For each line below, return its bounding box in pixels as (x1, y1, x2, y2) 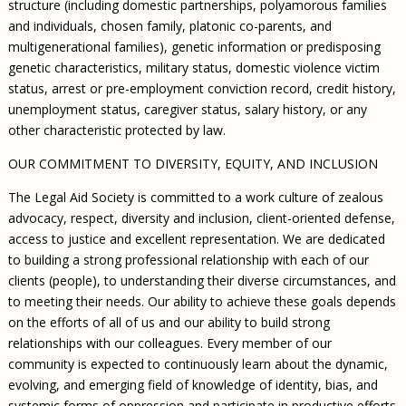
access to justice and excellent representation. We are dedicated (7, 229, 385, 247)
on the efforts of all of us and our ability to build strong (7, 313, 330, 331)
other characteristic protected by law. (7, 121, 226, 139)
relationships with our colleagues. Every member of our (7, 333, 332, 352)
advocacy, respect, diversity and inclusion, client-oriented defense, (7, 208, 395, 227)
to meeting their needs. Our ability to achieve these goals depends (7, 292, 396, 310)
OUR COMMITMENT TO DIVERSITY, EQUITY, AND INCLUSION (7, 154, 378, 172)
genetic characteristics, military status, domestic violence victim (7, 58, 380, 76)
